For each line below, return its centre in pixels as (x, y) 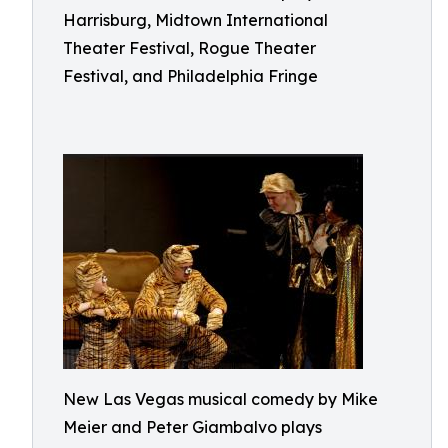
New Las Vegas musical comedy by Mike (220, 399)
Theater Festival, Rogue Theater (189, 48)
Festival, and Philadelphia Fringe (190, 76)
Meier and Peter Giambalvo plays (192, 427)
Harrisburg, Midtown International (195, 20)
